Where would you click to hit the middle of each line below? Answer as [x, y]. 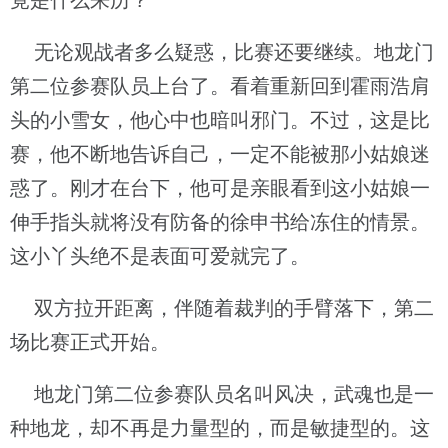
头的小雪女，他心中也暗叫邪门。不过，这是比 [220, 120]
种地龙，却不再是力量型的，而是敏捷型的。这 [220, 428]
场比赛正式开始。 [90, 342]
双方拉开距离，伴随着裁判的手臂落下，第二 [222, 308]
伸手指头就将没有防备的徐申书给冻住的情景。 [220, 222]
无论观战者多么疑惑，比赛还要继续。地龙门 [222, 52]
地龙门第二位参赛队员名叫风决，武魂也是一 [222, 394]
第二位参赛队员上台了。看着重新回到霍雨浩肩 [220, 86]
